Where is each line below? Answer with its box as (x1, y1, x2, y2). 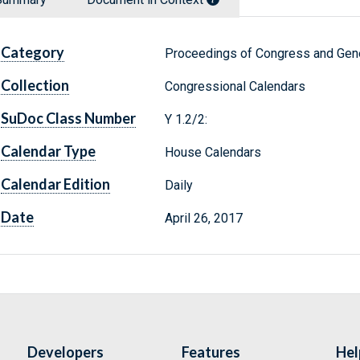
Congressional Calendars (164, 79, 305, 95)
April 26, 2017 (164, 211, 243, 227)
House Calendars (164, 145, 261, 161)
